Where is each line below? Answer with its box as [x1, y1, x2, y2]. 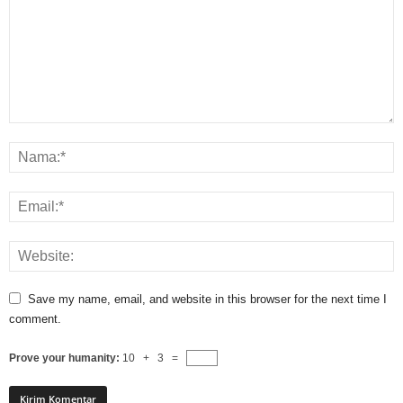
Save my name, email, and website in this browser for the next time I [28, 291, 387, 306]
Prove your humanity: [9, 351, 122, 364]
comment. [9, 311, 61, 326]
